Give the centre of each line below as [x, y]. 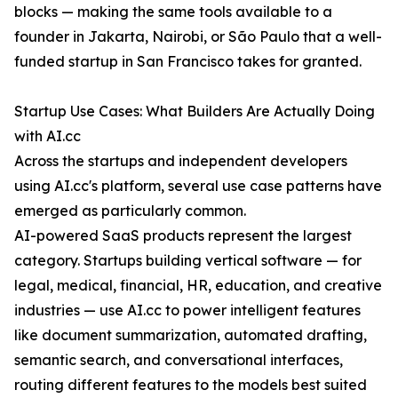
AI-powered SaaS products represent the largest [183, 235]
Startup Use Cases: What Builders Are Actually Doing [195, 111]
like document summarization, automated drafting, [191, 335]
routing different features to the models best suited [191, 385]
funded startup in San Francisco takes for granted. [188, 61]
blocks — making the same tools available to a [173, 12]
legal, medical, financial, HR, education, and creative [198, 285]
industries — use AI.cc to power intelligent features [187, 310]
